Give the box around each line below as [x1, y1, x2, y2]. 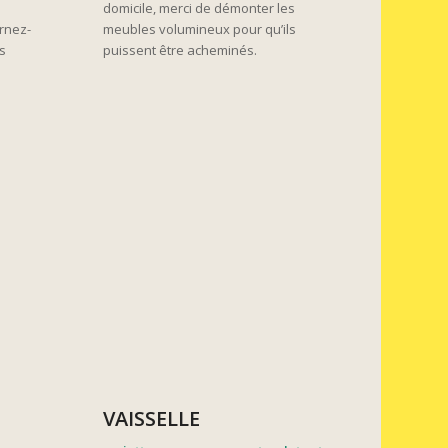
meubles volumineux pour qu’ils [103, 20, 297, 39]
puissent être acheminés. [103, 41, 258, 60]
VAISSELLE [103, 404, 201, 432]
